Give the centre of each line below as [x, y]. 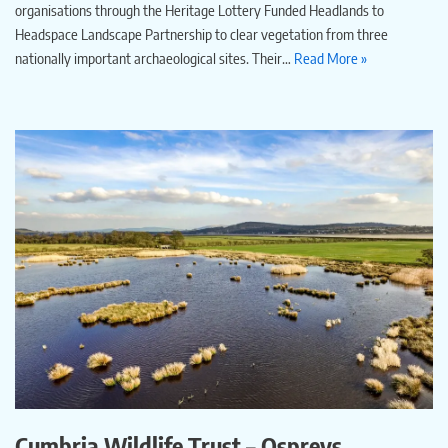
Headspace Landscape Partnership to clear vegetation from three [201, 34]
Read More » [330, 58]
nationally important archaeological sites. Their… [154, 58]
